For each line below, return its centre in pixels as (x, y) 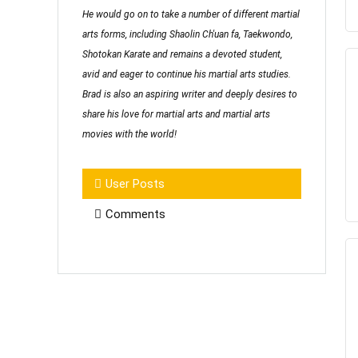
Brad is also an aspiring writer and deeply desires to (190, 95)
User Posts (135, 184)
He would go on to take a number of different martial (191, 15)
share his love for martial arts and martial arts (176, 115)
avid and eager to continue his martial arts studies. (187, 75)
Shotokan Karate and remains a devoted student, (182, 55)
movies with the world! (129, 135)
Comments (135, 215)
